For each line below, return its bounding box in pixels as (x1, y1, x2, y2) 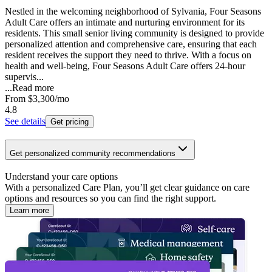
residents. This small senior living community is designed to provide (5, 28, 264, 39)
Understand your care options (5, 171, 118, 182)
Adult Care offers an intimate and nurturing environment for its (5, 17, 245, 28)
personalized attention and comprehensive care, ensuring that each (5, 39, 257, 50)
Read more (12, 83, 54, 93)
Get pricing (50, 117, 89, 127)
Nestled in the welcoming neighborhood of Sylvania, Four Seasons (5, 6, 261, 17)
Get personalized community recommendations (10, 149, 175, 158)
